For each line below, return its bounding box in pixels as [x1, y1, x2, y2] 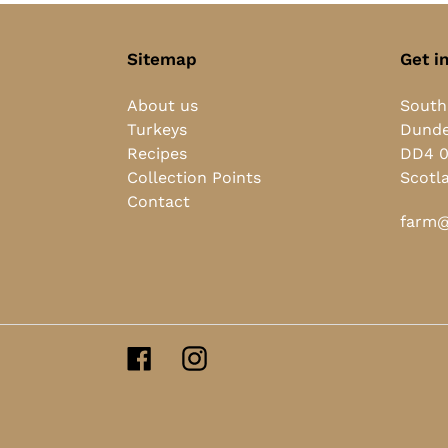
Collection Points [127, 168, 261, 188]
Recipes [127, 144, 187, 164]
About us [127, 96, 198, 116]
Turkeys [127, 120, 187, 140]
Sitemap [127, 49, 197, 70]
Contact [127, 192, 190, 212]
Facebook [151, 346, 226, 366]
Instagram [206, 346, 285, 366]
